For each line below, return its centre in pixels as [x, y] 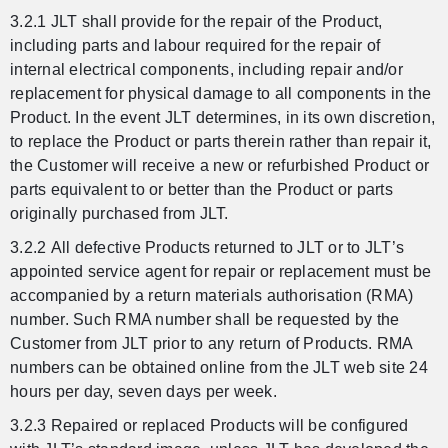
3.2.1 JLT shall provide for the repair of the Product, [196, 22]
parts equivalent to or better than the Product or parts [201, 190]
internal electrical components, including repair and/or [206, 70]
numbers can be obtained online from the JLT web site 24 [219, 368]
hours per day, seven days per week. [143, 392]
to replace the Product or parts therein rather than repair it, [221, 142]
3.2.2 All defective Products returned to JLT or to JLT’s [207, 248]
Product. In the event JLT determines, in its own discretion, [222, 118]
